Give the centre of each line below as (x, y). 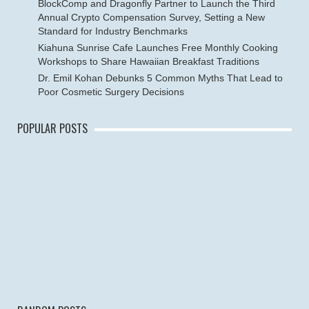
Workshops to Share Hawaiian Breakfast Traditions (149, 61)
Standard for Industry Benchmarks (113, 31)
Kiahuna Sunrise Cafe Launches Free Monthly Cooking (158, 48)
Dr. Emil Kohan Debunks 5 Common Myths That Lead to (160, 78)
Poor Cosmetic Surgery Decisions (111, 92)
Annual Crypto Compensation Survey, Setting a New (151, 17)
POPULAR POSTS (52, 128)
